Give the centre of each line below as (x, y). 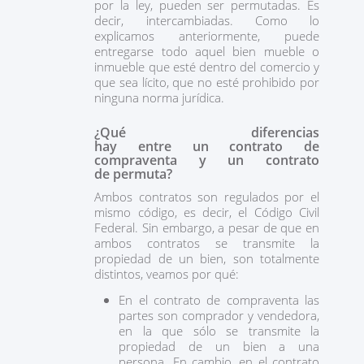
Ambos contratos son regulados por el (207, 197)
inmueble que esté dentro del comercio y (207, 67)
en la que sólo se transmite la (219, 331)
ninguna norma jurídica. (161, 97)
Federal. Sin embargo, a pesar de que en (207, 227)
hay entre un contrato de (207, 146)
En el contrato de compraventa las (219, 300)
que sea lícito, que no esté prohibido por (207, 82)
